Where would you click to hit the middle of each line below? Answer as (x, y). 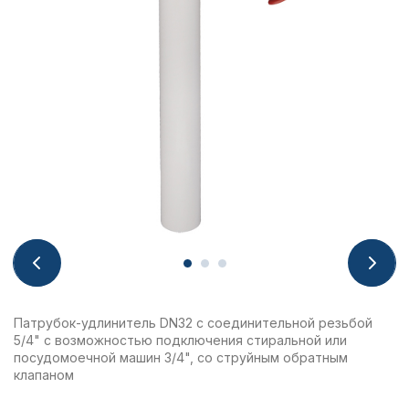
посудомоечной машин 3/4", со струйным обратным (181, 357)
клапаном (44, 375)
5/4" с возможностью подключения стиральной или (180, 340)
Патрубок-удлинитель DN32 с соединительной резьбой (193, 323)
